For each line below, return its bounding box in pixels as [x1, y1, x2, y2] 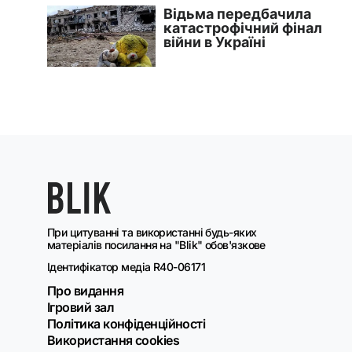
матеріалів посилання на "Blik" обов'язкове [47, 238, 266, 252]
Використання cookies [47, 332, 179, 349]
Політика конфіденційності [47, 316, 206, 332]
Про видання [47, 283, 123, 299]
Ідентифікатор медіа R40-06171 [47, 260, 206, 274]
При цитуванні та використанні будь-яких [47, 225, 257, 240]
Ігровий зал [47, 299, 114, 316]
